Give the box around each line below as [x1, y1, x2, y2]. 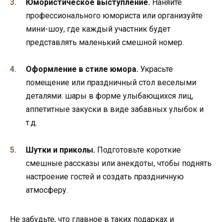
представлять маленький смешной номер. [26, 38, 184, 48]
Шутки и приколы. [26, 145, 95, 155]
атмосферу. [26, 185, 68, 195]
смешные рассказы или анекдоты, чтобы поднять [26, 158, 212, 168]
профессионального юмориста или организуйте [26, 11, 203, 21]
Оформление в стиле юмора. [26, 64, 138, 74]
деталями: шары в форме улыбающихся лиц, [26, 91, 193, 101]
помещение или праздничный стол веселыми [26, 78, 196, 88]
